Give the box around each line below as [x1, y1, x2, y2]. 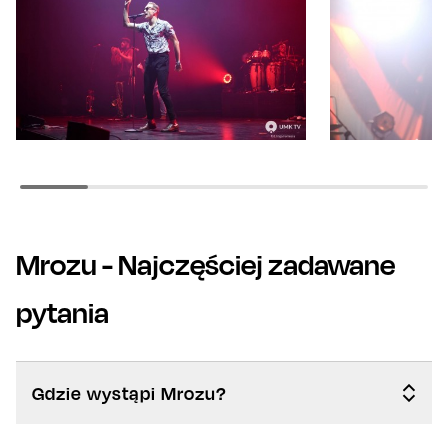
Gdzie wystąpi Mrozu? [32, 381, 228, 404]
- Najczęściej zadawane [97, 246, 395, 282]
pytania [16, 294, 109, 330]
